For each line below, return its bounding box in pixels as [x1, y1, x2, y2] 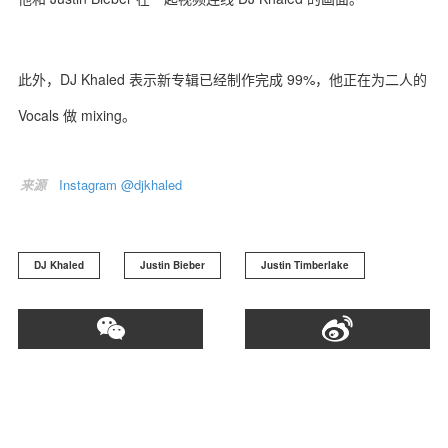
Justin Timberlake [261, 258, 349, 272]
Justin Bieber [140, 258, 205, 272]
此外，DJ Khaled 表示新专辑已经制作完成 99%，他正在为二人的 [18, 69, 427, 89]
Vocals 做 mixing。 [18, 105, 136, 125]
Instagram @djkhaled [59, 175, 182, 194]
